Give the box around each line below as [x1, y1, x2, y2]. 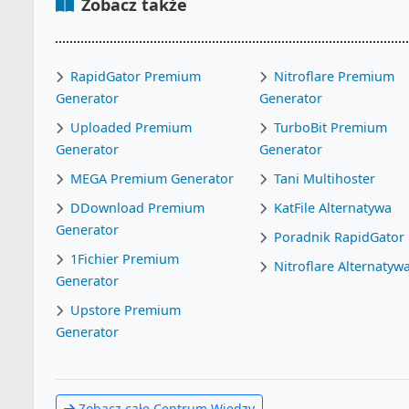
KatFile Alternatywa [274, 199, 393, 216]
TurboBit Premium [274, 119, 388, 136]
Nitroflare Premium [274, 68, 395, 85]
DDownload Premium [70, 199, 204, 216]
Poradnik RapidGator [274, 228, 405, 246]
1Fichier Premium [70, 250, 179, 267]
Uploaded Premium [70, 119, 192, 136]
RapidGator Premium [70, 68, 201, 85]
